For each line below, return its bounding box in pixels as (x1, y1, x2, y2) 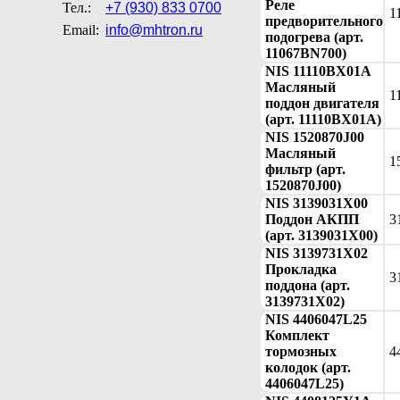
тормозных (265, 343, 337, 359)
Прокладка (265, 261, 337, 277)
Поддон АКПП (265, 211, 359, 227)
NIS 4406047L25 (265, 311, 367, 327)
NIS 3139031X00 (265, 195, 368, 211)
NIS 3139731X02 (265, 245, 368, 261)
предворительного (265, 12, 383, 29)
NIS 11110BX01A (265, 62, 371, 79)
